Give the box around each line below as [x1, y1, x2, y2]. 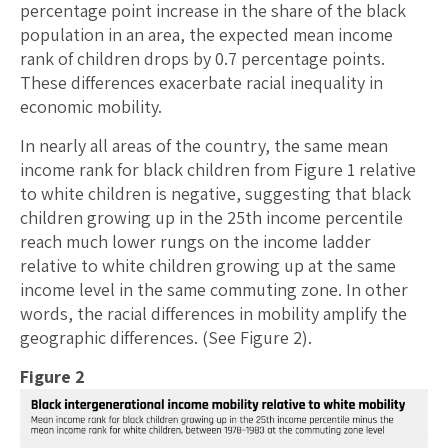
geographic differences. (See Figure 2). [20, 326, 312, 350]
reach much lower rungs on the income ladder [20, 230, 371, 254]
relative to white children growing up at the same [20, 254, 396, 278]
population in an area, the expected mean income [20, 23, 393, 47]
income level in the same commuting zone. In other [20, 278, 408, 302]
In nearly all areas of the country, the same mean [20, 134, 388, 158]
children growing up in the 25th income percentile [20, 206, 403, 230]
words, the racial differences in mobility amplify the [20, 302, 407, 326]
